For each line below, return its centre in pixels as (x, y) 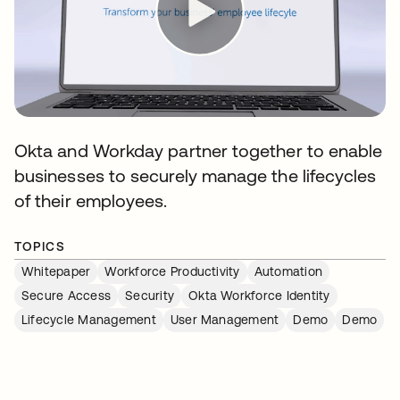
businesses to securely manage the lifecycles (196, 175)
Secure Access (67, 296)
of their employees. (91, 200)
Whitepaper (56, 271)
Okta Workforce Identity (259, 296)
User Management (225, 320)
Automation (288, 271)
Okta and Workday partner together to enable (199, 150)
